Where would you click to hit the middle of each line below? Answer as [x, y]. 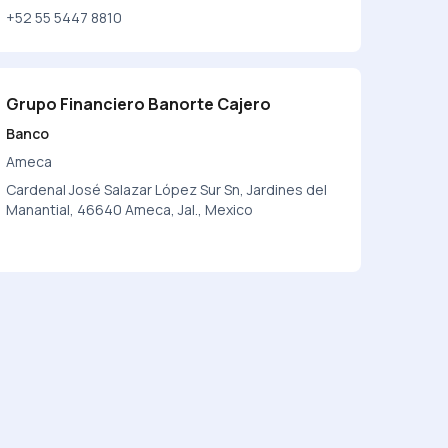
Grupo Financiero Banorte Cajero [138, 104]
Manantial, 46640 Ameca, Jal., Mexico [129, 209]
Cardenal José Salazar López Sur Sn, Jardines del [166, 189]
